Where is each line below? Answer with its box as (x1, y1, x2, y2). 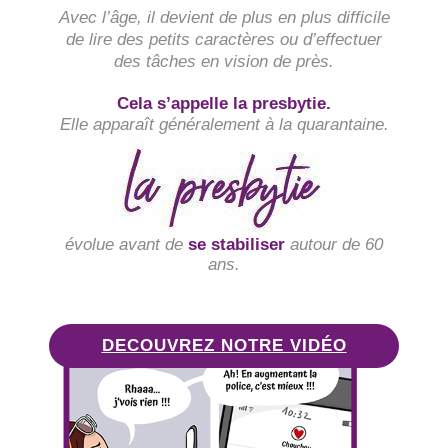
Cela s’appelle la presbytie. (117, 94, 331, 114)
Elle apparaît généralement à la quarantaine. (59, 115, 389, 135)
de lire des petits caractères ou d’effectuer (66, 30, 382, 50)
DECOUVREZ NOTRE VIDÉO (101, 336, 347, 356)
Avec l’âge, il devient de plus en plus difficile (58, 8, 390, 28)
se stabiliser (188, 235, 290, 255)
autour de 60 (290, 235, 383, 255)
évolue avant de (65, 235, 188, 255)
